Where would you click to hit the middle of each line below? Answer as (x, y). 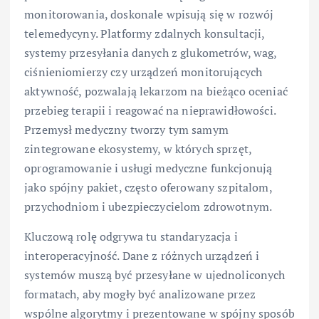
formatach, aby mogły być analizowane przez (140, 294)
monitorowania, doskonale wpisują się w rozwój (149, 15)
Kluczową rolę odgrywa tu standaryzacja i (131, 236)
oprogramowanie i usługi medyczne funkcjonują (148, 168)
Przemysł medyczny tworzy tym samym (126, 130)
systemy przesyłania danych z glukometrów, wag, (151, 53)
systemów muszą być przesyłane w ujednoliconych (155, 274)
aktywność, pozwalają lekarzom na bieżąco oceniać (156, 91)
